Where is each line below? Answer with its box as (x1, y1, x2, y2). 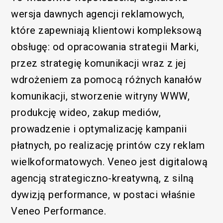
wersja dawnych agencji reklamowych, (11, 7, 185, 20)
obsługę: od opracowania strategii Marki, (11, 40, 199, 53)
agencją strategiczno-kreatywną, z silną (11, 172, 194, 184)
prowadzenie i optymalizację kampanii (11, 122, 187, 135)
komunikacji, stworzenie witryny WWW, (11, 90, 190, 102)
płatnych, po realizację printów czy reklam (11, 139, 205, 151)
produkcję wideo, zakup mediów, (11, 106, 161, 118)
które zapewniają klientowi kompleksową (11, 24, 202, 36)
